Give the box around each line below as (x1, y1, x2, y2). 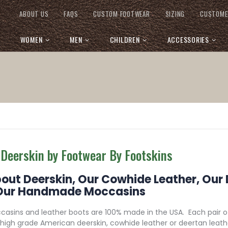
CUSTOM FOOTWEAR (93, 8, 150, 19)
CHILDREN (109, 34, 140, 45)
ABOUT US (19, 8, 49, 19)
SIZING (165, 8, 185, 19)
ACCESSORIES (167, 34, 209, 45)
